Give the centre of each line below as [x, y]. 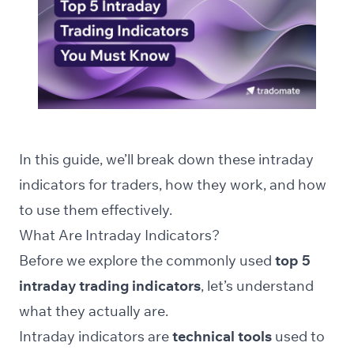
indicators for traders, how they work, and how [173, 185]
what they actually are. [94, 311]
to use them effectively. [96, 210]
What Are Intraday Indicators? [119, 235]
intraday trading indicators [110, 286]
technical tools [222, 337]
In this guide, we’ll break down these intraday [166, 160]
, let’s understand [257, 286]
